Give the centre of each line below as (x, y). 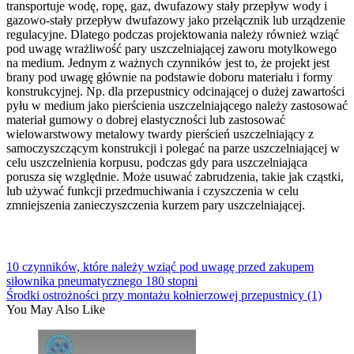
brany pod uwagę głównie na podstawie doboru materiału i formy (169, 77)
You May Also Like (56, 309)
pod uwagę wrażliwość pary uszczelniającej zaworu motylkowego (171, 48)
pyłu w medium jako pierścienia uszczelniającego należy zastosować (177, 105)
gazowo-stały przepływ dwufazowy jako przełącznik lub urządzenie (176, 20)
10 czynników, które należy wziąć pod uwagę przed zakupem (160, 266)
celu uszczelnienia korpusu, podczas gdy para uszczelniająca (157, 162)
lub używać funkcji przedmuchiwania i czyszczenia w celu (153, 190)
